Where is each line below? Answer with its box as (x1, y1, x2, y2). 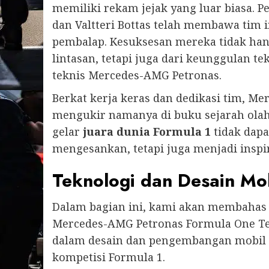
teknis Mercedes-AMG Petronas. (52, 67, 222, 82)
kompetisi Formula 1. (52, 249, 165, 264)
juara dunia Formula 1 (83, 124, 211, 139)
